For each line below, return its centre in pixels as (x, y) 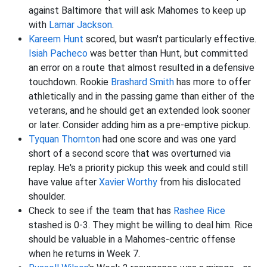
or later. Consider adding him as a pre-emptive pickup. (139, 125)
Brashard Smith (142, 82)
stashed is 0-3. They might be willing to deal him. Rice (141, 225)
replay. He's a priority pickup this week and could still (138, 168)
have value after (64, 182)
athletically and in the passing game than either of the (142, 97)
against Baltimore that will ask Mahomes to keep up (137, 11)
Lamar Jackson (80, 25)
